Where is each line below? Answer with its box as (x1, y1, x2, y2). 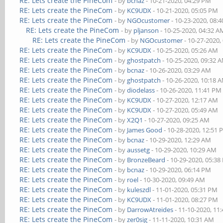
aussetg (127, 145, 150, 154)
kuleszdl (127, 185, 151, 194)
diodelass (127, 86, 155, 95)
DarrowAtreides (127, 205, 174, 214)
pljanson (133, 26, 159, 35)
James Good (127, 125, 163, 134)
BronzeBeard (127, 155, 166, 164)
